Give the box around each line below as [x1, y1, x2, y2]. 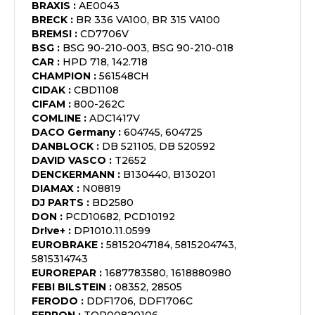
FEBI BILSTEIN [32, 281, 106, 293]
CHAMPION [32, 70, 91, 82]
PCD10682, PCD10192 [65, 210, 175, 223]
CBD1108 [74, 84, 119, 96]
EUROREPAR [32, 266, 96, 279]
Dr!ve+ [32, 224, 65, 237]
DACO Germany [32, 126, 115, 139]
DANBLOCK [32, 140, 94, 153]
